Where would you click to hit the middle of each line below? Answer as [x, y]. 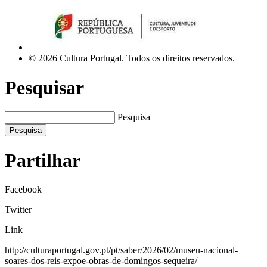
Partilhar [43, 160]
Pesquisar [44, 87]
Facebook [23, 190]
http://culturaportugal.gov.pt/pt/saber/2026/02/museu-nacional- [121, 250]
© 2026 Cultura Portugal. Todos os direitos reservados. [132, 58]
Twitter [18, 210]
